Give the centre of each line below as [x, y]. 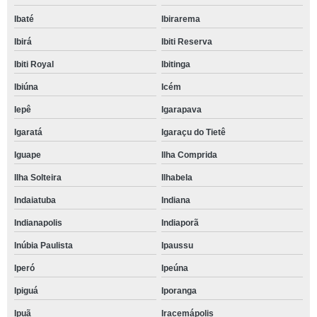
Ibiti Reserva [186, 41]
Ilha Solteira [38, 177]
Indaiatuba [35, 200]
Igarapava [181, 109]
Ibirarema [180, 19]
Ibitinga [175, 64]
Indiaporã [180, 223]
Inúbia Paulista [44, 245]
